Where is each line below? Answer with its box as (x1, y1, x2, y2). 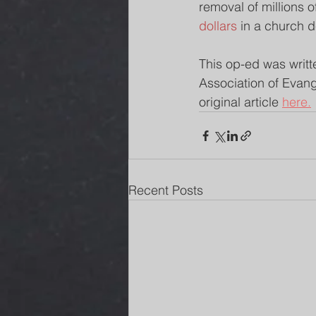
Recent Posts (128, 182, 203, 198)
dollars (199, 18, 237, 34)
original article (199, 94, 282, 110)
